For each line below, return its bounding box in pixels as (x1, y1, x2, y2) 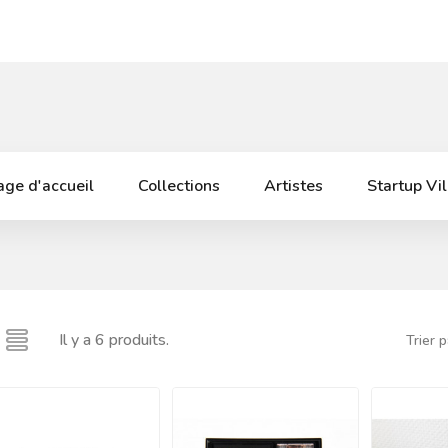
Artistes (263, 175, 323, 197)
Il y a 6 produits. (59, 329, 169, 352)
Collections (137, 175, 220, 197)
